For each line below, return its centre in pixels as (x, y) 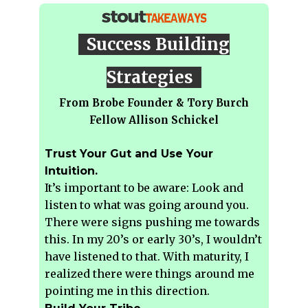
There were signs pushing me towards (153, 222)
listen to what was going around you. (147, 205)
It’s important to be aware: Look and (144, 188)
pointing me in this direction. (128, 291)
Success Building (154, 45)
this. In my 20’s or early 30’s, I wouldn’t (154, 240)
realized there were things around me (150, 274)
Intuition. (71, 171)
